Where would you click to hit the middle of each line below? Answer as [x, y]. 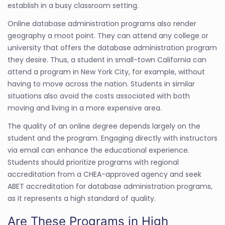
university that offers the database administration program [112, 47]
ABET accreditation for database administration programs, [110, 186]
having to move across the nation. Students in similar [101, 84]
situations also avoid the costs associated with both [99, 96]
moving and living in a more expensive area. [85, 108]
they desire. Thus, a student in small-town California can [107, 60]
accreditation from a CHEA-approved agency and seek [104, 174]
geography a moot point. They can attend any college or [108, 35]
